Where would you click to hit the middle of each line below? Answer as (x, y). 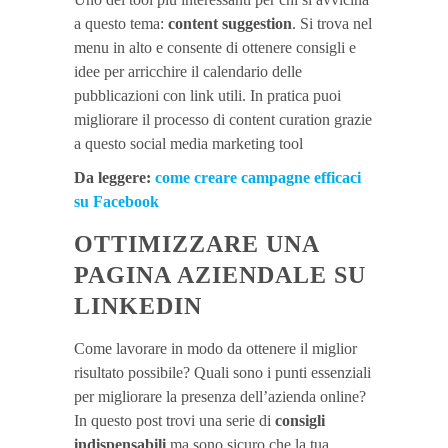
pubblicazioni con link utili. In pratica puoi (207, 95)
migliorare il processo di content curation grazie (223, 119)
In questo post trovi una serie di (172, 420)
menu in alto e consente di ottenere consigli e (215, 47)
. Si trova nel (332, 23)
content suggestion (230, 23)
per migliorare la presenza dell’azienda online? (220, 396)
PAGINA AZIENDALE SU (220, 274)
